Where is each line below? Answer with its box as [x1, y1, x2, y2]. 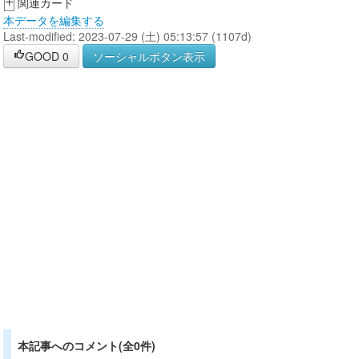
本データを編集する [3, 12, 104, 28]
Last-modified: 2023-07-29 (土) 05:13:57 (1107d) [3, 28, 252, 44]
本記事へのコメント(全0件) [18, 337, 155, 353]
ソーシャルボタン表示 [93, 48, 205, 64]
